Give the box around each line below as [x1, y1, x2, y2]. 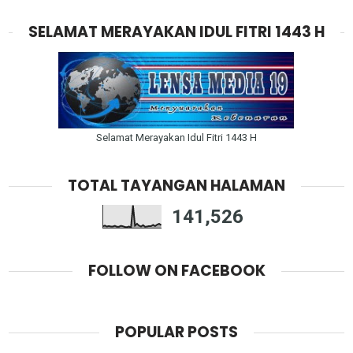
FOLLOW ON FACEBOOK [87, 259, 266, 281]
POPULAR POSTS [115, 321, 238, 343]
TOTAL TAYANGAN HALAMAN [68, 175, 285, 197]
